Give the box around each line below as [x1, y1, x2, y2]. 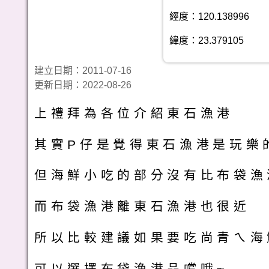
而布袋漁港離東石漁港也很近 [34, 199, 250, 214]
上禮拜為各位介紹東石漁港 [34, 106, 234, 120]
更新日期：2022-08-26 [34, 80, 131, 90]
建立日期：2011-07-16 [34, 65, 141, 76]
